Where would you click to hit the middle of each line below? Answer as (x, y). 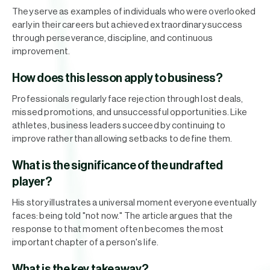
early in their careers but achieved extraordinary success (127, 25)
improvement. (41, 52)
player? (32, 182)
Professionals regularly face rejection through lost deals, (128, 99)
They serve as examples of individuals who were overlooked (134, 12)
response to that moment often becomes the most (118, 229)
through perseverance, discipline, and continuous (113, 38)
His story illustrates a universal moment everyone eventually (134, 203)
